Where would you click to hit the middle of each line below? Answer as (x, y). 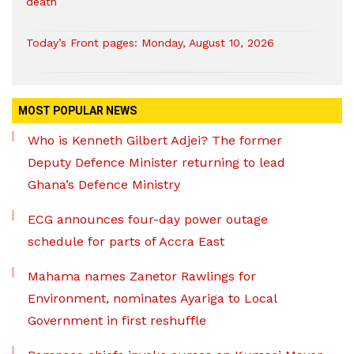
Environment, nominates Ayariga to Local (152, 298)
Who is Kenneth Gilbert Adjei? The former (155, 140)
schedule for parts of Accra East (126, 241)
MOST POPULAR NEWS (77, 111)
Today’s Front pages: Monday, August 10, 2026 (150, 43)
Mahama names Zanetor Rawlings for (142, 276)
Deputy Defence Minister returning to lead (156, 162)
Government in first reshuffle (117, 320)
